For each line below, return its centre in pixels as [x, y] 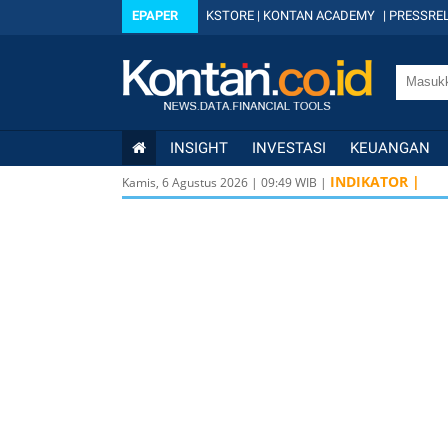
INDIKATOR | [375, 181]
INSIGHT [199, 148]
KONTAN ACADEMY [319, 15]
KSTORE [230, 15]
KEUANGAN [390, 148]
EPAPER [155, 15]
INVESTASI [289, 148]
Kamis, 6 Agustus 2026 [185, 182]
